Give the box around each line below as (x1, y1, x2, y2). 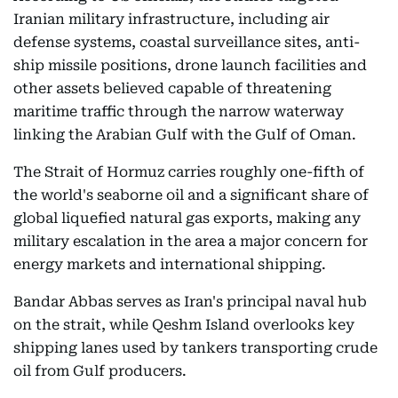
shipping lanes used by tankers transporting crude (13, 339, 378, 356)
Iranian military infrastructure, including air (13, 11, 330, 28)
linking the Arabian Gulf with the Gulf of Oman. (13, 126, 356, 143)
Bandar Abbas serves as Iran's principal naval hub (13, 293, 367, 310)
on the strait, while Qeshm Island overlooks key (13, 316, 354, 333)
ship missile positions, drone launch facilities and (13, 57, 367, 74)
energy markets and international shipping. (13, 256, 326, 273)
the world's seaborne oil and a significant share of (13, 187, 369, 203)
